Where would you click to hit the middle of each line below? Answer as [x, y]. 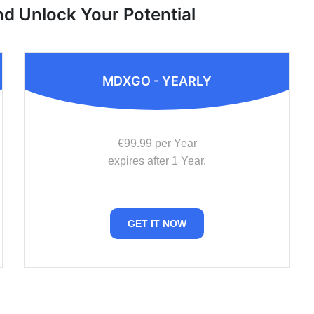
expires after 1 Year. [157, 161]
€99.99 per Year [157, 143]
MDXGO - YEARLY [157, 81]
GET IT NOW [157, 224]
